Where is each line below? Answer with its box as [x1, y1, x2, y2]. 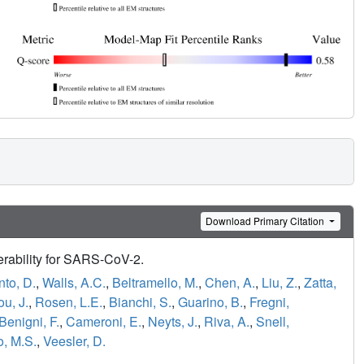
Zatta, [304, 273, 336, 292]
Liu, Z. [262, 273, 297, 292]
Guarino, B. [178, 292, 243, 312]
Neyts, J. [148, 312, 197, 331]
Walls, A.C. [42, 273, 106, 292]
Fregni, [249, 292, 289, 312]
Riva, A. [204, 312, 249, 331]
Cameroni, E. [66, 312, 141, 331]
